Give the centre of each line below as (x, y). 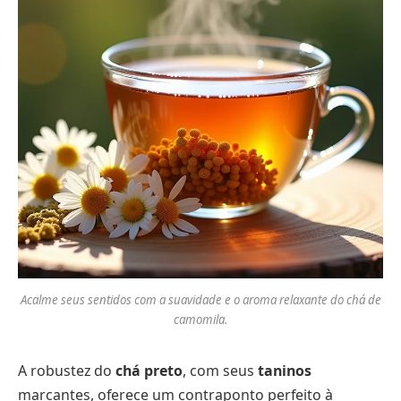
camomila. (200, 319)
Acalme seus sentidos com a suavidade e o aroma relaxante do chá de (200, 299)
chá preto (149, 370)
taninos (285, 370)
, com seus (220, 370)
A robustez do (67, 370)
